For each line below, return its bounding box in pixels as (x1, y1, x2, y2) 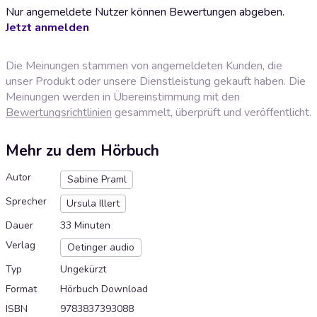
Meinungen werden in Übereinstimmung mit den (6, 88, 240, 105)
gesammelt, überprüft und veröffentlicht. (112, 104, 311, 120)
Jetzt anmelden (6, 19, 89, 35)
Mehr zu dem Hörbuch (6, 141, 159, 161)
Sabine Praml (67, 173, 127, 187)
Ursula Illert (67, 197, 120, 211)
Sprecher (6, 195, 47, 209)
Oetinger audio (67, 241, 134, 255)
